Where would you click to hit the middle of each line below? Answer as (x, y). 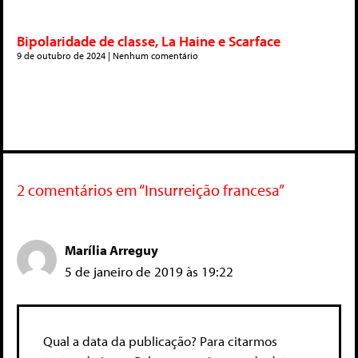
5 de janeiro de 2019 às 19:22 (149, 272)
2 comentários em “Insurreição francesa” (151, 190)
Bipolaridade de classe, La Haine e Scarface (149, 42)
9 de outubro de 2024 (62, 56)
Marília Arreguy (111, 250)
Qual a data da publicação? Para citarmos (160, 340)
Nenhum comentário (154, 56)
